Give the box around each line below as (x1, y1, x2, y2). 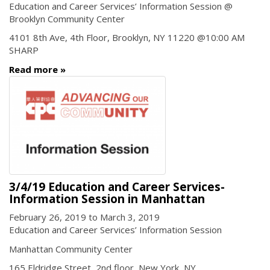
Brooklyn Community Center (9, 12, 125, 25)
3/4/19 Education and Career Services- (9, 178, 225, 195)
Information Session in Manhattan (9, 190, 205, 207)
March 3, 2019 (100, 211, 160, 224)
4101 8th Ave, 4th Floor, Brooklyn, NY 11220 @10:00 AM (9, 31, 245, 44)
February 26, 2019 (9, 211, 86, 224)
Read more (9, 63, 58, 75)
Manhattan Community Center (9, 242, 133, 255)
